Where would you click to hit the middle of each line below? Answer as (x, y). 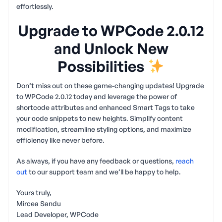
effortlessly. (35, 6)
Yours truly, (34, 192)
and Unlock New (111, 48)
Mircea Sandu (39, 203)
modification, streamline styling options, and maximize (104, 129)
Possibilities (103, 66)
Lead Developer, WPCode (57, 214)
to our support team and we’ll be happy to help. (104, 171)
